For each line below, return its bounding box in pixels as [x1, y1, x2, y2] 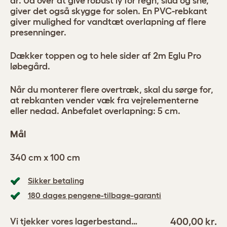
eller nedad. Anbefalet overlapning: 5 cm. [10, 106, 180, 116]
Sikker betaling [28, 176, 84, 185]
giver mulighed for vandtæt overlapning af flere [10, 17, 206, 27]
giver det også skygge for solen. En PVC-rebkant [10, 6, 207, 16]
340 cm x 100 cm [10, 153, 80, 163]
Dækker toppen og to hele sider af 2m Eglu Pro [10, 51, 201, 61]
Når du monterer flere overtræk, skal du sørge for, [10, 85, 213, 95]
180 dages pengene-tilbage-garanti [28, 191, 161, 200]
